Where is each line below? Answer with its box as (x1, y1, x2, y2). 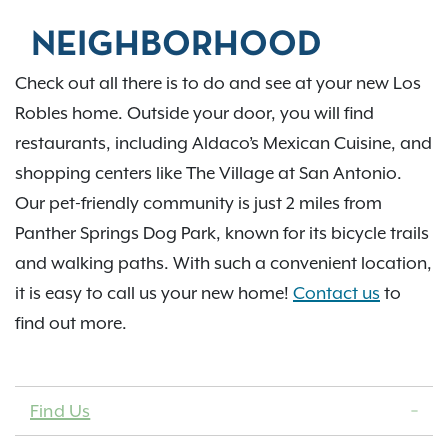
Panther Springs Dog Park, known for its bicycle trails (15, 223, 429, 244)
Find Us (30, 401, 91, 422)
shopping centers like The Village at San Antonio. (15, 163, 402, 184)
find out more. (15, 313, 127, 334)
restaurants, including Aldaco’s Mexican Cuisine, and (15, 133, 432, 154)
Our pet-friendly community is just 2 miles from (15, 193, 382, 214)
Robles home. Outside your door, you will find (15, 103, 374, 124)
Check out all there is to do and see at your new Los (15, 73, 421, 94)
